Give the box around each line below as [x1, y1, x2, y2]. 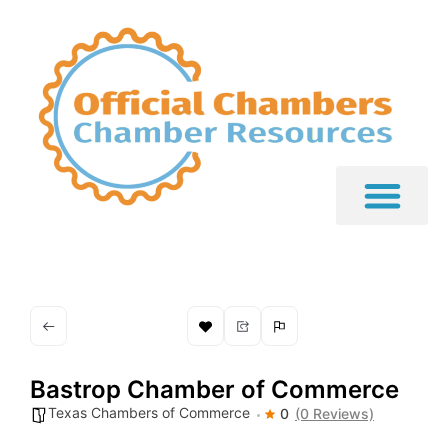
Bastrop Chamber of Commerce [30, 375, 399, 405]
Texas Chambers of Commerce [48, 404, 250, 422]
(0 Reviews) [295, 405, 374, 423]
